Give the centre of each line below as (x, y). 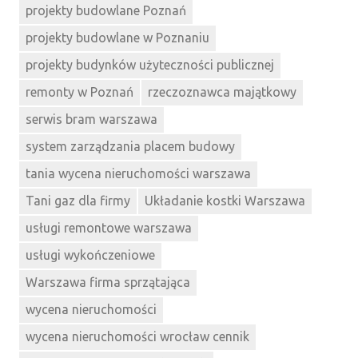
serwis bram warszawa (91, 119)
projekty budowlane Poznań (106, 11)
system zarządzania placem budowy (130, 147)
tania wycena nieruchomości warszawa (138, 174)
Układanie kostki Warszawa (225, 201)
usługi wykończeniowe (90, 255)
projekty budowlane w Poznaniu (117, 38)
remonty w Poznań (80, 92)
